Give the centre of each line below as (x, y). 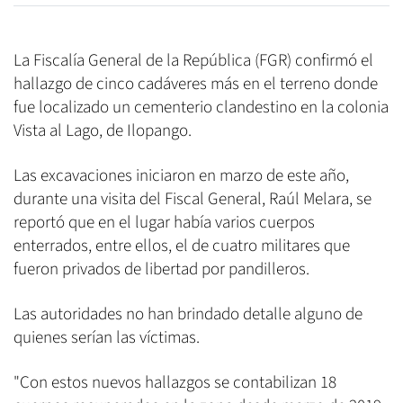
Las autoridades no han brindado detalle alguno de (188, 314)
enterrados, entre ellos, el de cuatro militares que (182, 246)
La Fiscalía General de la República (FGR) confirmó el (193, 60)
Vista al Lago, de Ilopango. (103, 130)
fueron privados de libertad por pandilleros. (161, 269)
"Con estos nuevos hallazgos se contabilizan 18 (175, 382)
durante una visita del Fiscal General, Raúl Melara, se (193, 199)
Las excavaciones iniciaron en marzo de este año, (181, 175)
